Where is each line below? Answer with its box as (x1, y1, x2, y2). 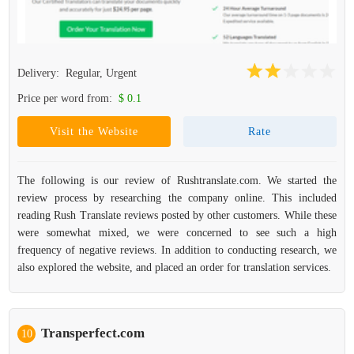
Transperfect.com (41, 326, 145, 341)
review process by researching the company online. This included (17, 192, 337, 204)
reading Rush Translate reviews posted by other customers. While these (17, 209, 337, 221)
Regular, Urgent (66, 67, 137, 79)
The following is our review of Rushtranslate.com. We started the (17, 175, 337, 186)
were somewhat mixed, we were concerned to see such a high (17, 227, 337, 239)
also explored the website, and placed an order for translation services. (17, 262, 332, 273)
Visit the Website (50, 126, 139, 137)
